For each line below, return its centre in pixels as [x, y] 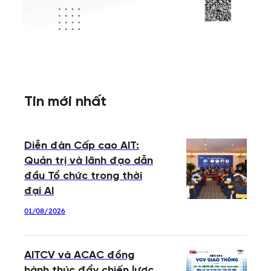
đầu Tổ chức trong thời [83, 177]
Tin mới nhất [65, 102]
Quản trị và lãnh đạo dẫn [89, 162]
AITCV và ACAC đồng [79, 256]
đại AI [39, 192]
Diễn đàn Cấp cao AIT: [82, 146]
